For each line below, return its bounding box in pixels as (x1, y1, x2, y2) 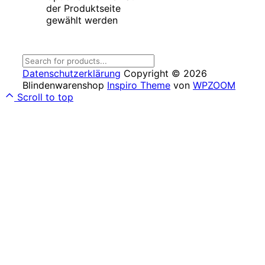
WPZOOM (193, 79, 235, 92)
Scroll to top (17, 91, 73, 104)
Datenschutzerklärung (22, 67, 121, 80)
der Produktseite (46, 2, 121, 15)
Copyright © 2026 (124, 67, 207, 80)
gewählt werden (46, 14, 118, 27)
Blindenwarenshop (22, 79, 107, 92)
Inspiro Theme (107, 79, 170, 92)
